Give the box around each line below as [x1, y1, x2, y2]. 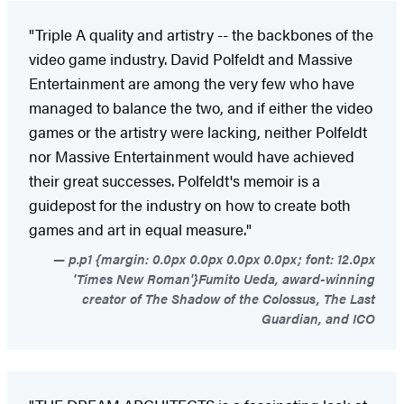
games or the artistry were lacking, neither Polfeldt [29, 120, 367, 142]
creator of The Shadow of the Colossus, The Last [82, 288, 375, 308]
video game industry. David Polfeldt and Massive [29, 47, 353, 69]
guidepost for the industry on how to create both [29, 193, 351, 216]
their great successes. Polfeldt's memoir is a [29, 169, 320, 191]
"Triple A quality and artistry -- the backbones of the [29, 23, 373, 45]
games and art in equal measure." [29, 217, 252, 240]
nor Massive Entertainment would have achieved [29, 144, 354, 167]
